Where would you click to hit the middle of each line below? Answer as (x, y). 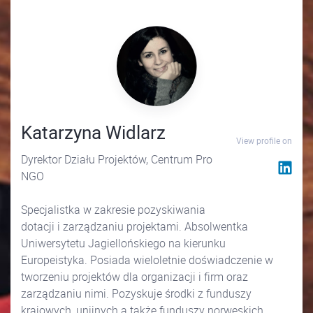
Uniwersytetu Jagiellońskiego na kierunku (123, 243)
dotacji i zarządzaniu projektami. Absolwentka (134, 227)
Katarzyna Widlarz (93, 133)
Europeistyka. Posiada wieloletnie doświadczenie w (147, 260)
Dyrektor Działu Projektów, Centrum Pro (117, 160)
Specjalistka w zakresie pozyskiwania (113, 210)
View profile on (264, 141)
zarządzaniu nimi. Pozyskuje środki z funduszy (136, 294)
